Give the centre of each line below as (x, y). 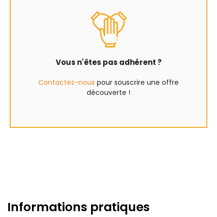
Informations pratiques (78, 207)
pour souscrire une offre (137, 82)
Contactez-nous (67, 82)
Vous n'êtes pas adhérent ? (108, 62)
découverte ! (108, 93)
